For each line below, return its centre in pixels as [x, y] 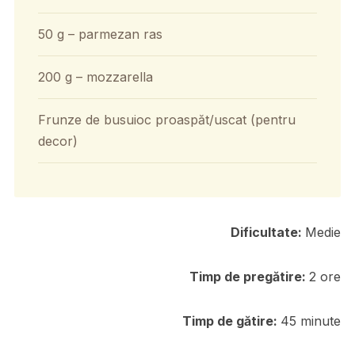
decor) [57, 141]
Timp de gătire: [232, 321]
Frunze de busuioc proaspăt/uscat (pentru [166, 119]
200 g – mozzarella [95, 76]
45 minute [311, 321]
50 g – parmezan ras [100, 34]
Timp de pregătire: [250, 276]
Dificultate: [268, 232]
